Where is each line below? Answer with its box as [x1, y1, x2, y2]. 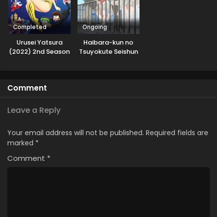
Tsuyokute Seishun [78, 47, 138, 57]
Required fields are [146, 128, 208, 138]
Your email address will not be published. [7, 128, 144, 138]
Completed [13, 23, 46, 31]
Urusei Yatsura [16, 38, 62, 47]
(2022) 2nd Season [9, 47, 70, 57]
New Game [91, 56, 126, 66]
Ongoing [82, 23, 107, 31]
